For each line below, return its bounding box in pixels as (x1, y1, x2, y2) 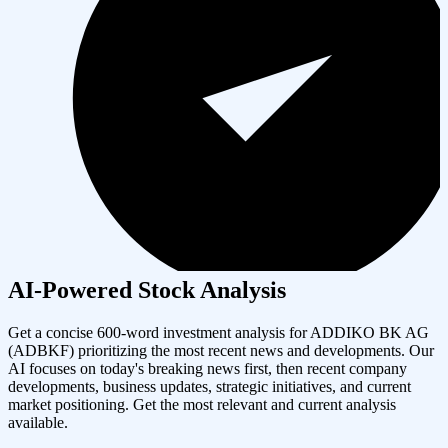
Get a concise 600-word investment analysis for (8, 323, 310, 341)
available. (8, 413, 68, 431)
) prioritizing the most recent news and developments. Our (69, 341, 434, 359)
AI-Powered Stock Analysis (8, 276, 286, 303)
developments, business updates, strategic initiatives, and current (8, 377, 411, 395)
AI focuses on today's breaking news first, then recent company (8, 359, 407, 377)
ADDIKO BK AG (310, 323, 429, 341)
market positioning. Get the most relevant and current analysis (8, 395, 396, 413)
